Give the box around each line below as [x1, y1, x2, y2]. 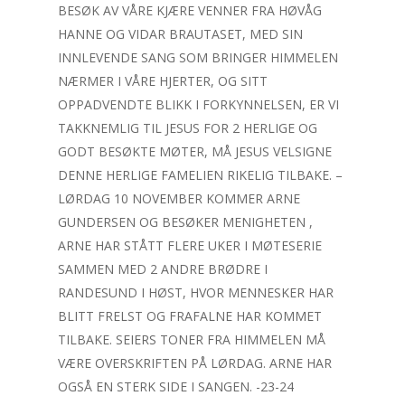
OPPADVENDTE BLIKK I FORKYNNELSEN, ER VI [58, 96, 339, 113]
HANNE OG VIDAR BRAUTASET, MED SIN [58, 25, 303, 42]
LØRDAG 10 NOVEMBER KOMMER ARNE [58, 190, 300, 207]
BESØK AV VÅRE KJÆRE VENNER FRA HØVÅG [58, 2, 322, 19]
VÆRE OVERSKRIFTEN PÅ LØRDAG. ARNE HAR [58, 354, 332, 372]
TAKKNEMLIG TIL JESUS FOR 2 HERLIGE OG [58, 119, 317, 137]
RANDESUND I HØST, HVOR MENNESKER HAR [58, 284, 334, 301]
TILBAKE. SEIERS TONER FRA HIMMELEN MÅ [58, 331, 325, 348]
